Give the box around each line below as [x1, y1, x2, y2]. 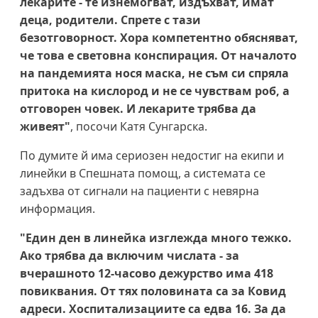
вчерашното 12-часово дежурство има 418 [20, 265, 273, 281]
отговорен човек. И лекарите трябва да [20, 100, 256, 116]
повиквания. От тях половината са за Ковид [20, 283, 286, 299]
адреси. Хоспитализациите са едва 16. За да [20, 300, 286, 317]
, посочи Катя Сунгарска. [70, 118, 207, 134]
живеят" [20, 118, 70, 134]
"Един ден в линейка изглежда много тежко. [20, 229, 292, 246]
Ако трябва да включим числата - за [20, 247, 239, 263]
